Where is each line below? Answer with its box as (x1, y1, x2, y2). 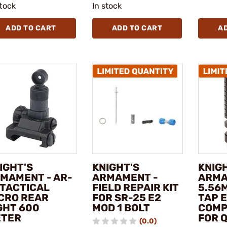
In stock (92, 1, 122, 11)
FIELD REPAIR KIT (92, 181, 179, 194)
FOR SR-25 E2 (92, 191, 161, 204)
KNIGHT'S (92, 161, 139, 173)
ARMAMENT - (92, 171, 158, 183)
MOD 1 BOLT (92, 201, 150, 214)
